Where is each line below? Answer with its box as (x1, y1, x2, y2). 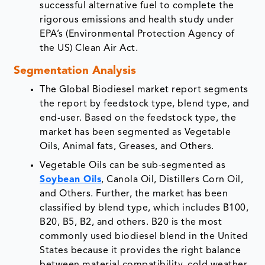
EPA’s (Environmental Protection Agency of (40, 30, 235, 40)
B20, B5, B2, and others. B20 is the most (40, 218, 222, 228)
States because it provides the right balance (40, 246, 241, 256)
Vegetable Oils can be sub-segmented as (40, 161, 226, 171)
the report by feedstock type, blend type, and (40, 99, 250, 109)
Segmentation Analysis (14, 66, 137, 77)
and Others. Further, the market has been (40, 189, 228, 199)
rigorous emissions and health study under (40, 15, 234, 25)
